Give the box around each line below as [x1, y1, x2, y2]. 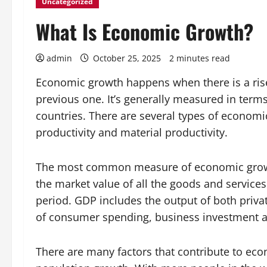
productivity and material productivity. [36, 125, 228, 139]
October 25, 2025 [91, 52, 163, 64]
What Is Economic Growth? [36, 16, 253, 46]
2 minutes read [169, 52, 230, 64]
